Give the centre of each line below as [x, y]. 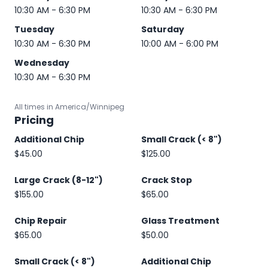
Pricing [34, 120]
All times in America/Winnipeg [69, 107]
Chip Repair [41, 221]
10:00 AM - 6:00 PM [179, 44]
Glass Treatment [180, 221]
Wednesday [42, 63]
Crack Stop [167, 180]
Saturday [162, 29]
